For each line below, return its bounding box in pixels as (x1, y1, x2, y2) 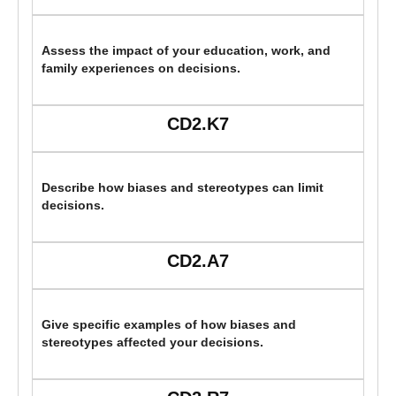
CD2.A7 (167, 251, 229, 271)
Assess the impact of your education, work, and (42, 44, 331, 58)
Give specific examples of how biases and (42, 318, 296, 332)
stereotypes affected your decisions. (42, 336, 263, 350)
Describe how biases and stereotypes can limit (42, 181, 324, 195)
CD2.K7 (167, 114, 229, 134)
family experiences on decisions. (42, 62, 240, 76)
